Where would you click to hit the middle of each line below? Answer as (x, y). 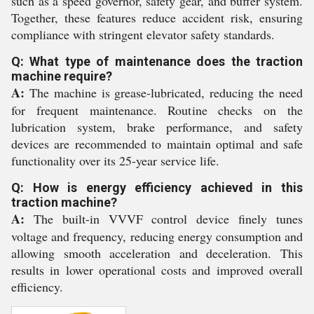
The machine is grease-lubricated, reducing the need (164, 93)
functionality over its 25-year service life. (115, 161)
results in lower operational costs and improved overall (157, 270)
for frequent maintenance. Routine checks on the (157, 110)
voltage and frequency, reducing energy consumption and (157, 236)
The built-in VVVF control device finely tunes (164, 219)
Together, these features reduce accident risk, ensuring (157, 18)
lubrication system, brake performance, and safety (157, 127)
